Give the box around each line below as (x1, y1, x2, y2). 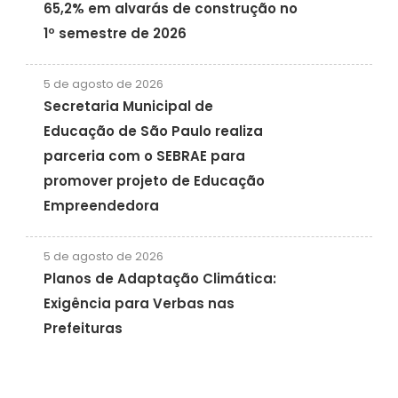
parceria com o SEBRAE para (43, 147, 245, 166)
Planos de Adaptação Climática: (43, 269, 276, 289)
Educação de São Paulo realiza (43, 122, 263, 141)
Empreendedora (43, 196, 159, 216)
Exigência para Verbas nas (43, 294, 235, 314)
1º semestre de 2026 (43, 24, 187, 44)
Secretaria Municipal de (43, 97, 213, 116)
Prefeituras (43, 319, 123, 338)
